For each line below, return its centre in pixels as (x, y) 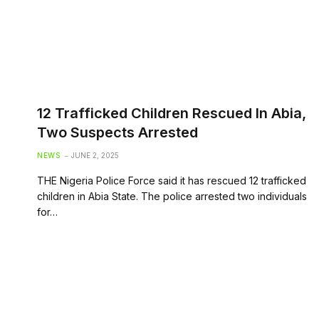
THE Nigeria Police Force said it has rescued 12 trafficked (172, 180)
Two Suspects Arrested (117, 132)
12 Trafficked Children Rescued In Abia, (172, 113)
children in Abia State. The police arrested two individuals (172, 196)
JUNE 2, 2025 (95, 155)
